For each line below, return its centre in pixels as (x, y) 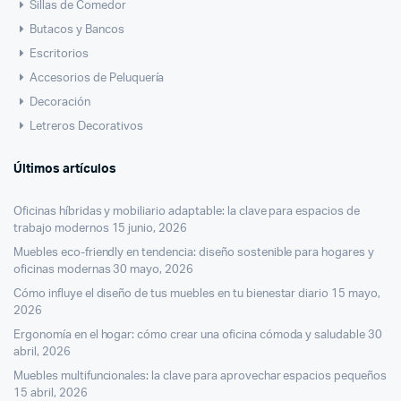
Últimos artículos (65, 169)
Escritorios (59, 54)
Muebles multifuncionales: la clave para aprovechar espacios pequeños (200, 376)
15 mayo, (356, 294)
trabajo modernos (61, 228)
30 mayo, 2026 (154, 269)
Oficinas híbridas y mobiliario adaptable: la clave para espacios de (187, 211)
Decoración (60, 102)
